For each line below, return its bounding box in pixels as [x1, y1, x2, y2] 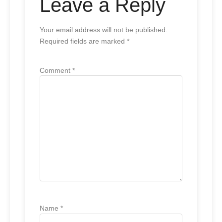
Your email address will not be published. [40, 26, 167, 34]
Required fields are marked [40, 37, 127, 46]
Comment [40, 66, 72, 74]
